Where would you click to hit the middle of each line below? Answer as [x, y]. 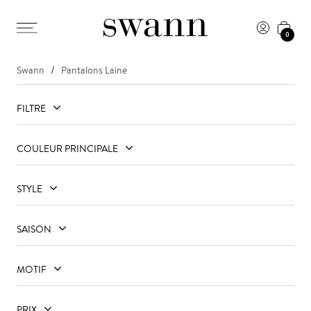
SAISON [34, 229]
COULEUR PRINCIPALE [67, 149]
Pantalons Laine [94, 70]
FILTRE [31, 108]
